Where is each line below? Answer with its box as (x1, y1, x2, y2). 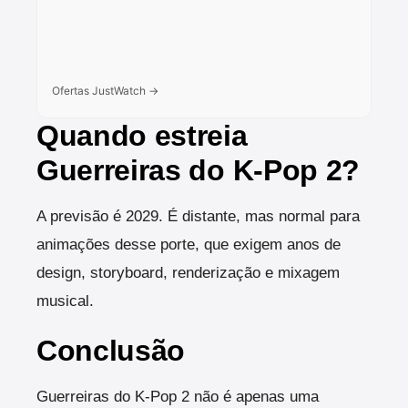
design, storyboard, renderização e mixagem (36, 264, 340, 282)
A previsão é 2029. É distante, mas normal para (36, 208, 360, 226)
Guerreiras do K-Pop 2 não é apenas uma (36, 388, 319, 406)
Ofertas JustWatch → (52, 84, 158, 98)
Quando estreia (36, 119, 248, 153)
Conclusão (36, 334, 186, 368)
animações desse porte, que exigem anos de (36, 236, 341, 254)
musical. (36, 292, 94, 311)
